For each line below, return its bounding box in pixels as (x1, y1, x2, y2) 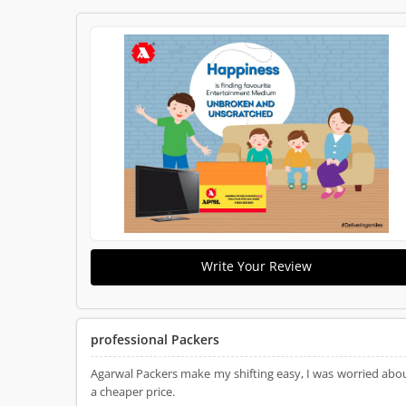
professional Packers (91, 331, 219, 348)
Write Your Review (200, 257, 312, 275)
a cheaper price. (91, 383, 175, 400)
